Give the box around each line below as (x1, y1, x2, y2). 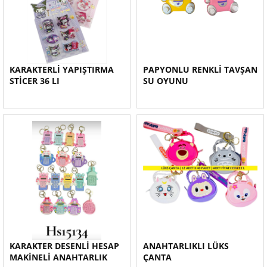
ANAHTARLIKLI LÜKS (143, 240, 229, 252)
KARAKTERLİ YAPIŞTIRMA (10, 64, 114, 75)
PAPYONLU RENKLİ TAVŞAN (143, 64, 257, 75)
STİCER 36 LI (10, 75, 60, 86)
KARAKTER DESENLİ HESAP (10, 240, 119, 252)
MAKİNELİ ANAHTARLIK (10, 252, 107, 263)
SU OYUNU (143, 75, 188, 86)
